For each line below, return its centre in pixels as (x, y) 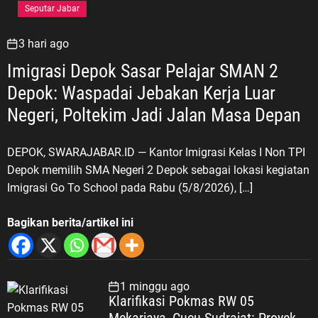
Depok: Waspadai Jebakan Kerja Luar (141, 93)
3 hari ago (44, 44)
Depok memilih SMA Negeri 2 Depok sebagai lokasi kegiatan (158, 170)
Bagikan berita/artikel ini (70, 223)
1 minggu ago (154, 287)
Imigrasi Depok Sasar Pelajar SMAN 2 (143, 71)
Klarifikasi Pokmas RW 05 (181, 301)
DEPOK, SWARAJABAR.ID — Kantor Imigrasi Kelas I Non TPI (156, 153)
